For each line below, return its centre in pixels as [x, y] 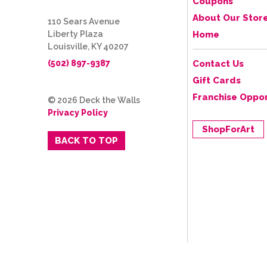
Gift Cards [217, 80]
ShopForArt [228, 129]
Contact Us [218, 63]
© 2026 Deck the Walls [94, 100]
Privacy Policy [78, 112]
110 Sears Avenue [84, 21]
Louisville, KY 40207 [88, 46]
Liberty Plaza [75, 34]
